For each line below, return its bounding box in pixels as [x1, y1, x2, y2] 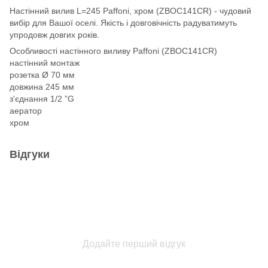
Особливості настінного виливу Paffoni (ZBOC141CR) [10, 45, 217, 56]
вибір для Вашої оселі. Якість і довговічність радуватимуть [10, 17, 237, 28]
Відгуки [10, 148, 50, 160]
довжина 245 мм [10, 81, 74, 92]
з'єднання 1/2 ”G [10, 93, 74, 103]
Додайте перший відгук [83, 238, 185, 249]
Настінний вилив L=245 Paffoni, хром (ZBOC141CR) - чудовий [10, 5, 251, 16]
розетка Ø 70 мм [10, 69, 75, 80]
